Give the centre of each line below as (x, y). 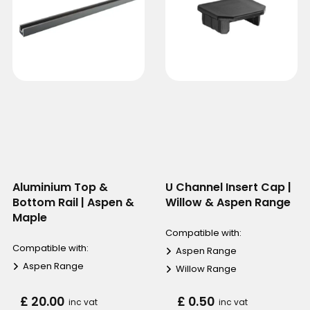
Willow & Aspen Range (228, 202)
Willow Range (206, 268)
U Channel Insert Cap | (228, 187)
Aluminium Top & (60, 187)
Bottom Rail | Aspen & (73, 202)
